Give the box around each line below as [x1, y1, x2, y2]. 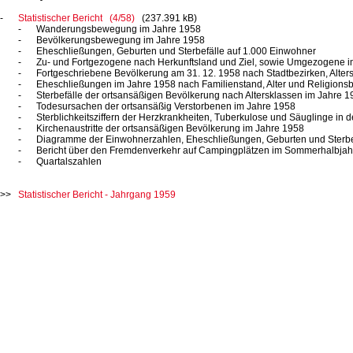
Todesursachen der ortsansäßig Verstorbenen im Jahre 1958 [36, 101, 295, 112]
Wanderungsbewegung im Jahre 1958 [36, 24, 201, 35]
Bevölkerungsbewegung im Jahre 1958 [36, 35, 205, 46]
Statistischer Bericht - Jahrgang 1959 [18, 189, 176, 200]
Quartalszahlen [36, 156, 102, 167]
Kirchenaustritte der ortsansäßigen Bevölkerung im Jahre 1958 [36, 123, 304, 134]
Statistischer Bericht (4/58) [18, 13, 135, 24]
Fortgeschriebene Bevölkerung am [36, 68, 187, 79]
